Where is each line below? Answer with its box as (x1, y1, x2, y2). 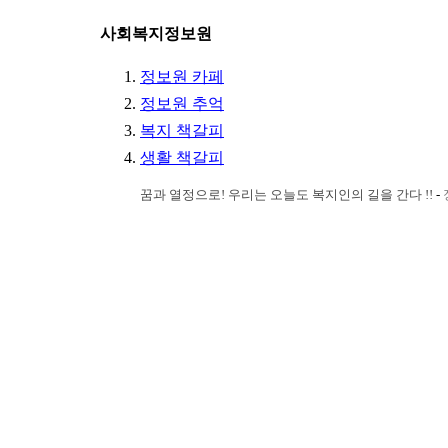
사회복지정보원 (100, 25, 212, 42)
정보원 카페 (140, 68, 224, 85)
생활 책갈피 (140, 149, 224, 166)
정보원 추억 (140, 95, 224, 112)
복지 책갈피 (140, 122, 224, 139)
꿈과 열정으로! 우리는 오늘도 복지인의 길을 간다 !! (140, 187, 433, 202)
